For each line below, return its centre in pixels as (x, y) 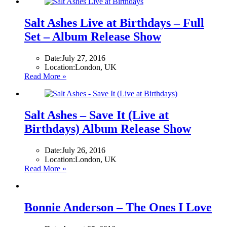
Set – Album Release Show (93, 37)
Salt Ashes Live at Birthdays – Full (114, 23)
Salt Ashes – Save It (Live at (97, 115)
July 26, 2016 (84, 150)
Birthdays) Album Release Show (108, 129)
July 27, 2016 (84, 58)
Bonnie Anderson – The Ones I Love (118, 207)
